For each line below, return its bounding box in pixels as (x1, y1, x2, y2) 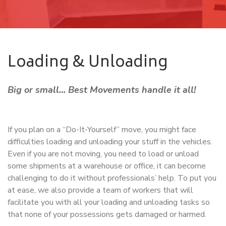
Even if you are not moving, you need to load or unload (8, 148, 199, 159)
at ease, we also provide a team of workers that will (8, 185, 193, 196)
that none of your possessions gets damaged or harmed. (8, 209, 206, 220)
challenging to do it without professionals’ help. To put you (8, 173, 216, 184)
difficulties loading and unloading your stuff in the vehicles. (8, 136, 212, 147)
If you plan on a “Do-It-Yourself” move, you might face (8, 124, 196, 135)
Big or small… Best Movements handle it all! (8, 84, 196, 96)
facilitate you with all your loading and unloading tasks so (8, 197, 210, 208)
